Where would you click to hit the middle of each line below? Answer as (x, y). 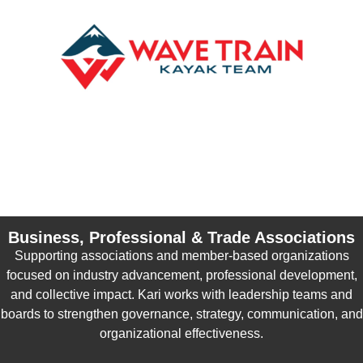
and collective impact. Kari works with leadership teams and (181, 295)
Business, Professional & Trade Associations (181, 238)
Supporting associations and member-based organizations (181, 256)
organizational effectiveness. (181, 334)
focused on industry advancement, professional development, (181, 275)
